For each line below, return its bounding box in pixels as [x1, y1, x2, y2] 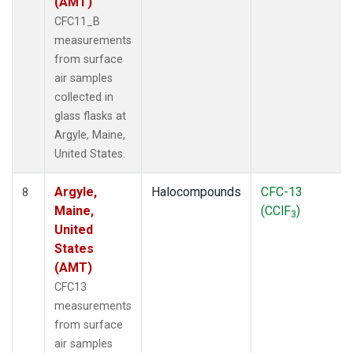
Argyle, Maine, [54, 128, 125, 142]
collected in [54, 90, 113, 104]
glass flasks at [54, 109, 126, 123]
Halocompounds [151, 184, 241, 199]
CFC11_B [54, 14, 100, 28]
